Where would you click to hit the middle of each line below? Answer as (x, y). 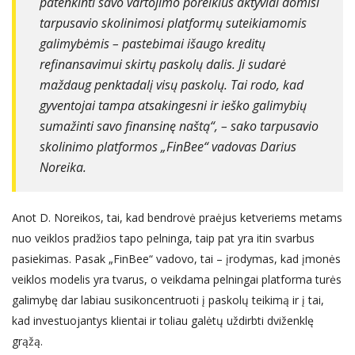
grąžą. (27, 341)
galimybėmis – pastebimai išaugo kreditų (153, 43)
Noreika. (63, 167)
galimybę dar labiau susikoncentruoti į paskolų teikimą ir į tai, (168, 300)
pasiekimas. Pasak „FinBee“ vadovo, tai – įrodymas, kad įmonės (176, 258)
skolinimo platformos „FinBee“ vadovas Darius (168, 146)
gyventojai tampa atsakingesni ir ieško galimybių (173, 105)
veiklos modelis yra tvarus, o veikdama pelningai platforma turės (177, 279)
